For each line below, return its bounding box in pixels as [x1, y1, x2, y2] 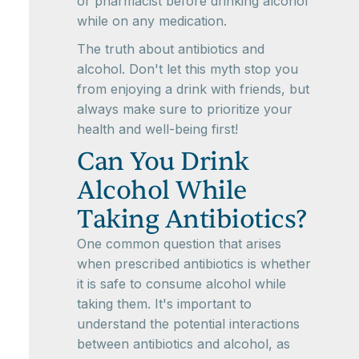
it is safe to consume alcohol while [77, 276, 286, 292]
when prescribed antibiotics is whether [77, 256, 311, 272]
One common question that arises [77, 236, 281, 252]
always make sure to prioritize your [77, 101, 292, 118]
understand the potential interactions [77, 316, 300, 333]
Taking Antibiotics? [77, 203, 307, 236]
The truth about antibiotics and [77, 41, 264, 58]
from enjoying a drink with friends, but [77, 81, 309, 98]
